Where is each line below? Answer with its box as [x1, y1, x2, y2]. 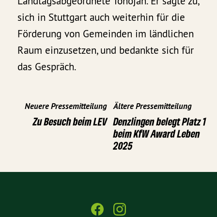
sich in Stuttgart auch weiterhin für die [17, 11, 186, 24]
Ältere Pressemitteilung [113, 100, 192, 111]
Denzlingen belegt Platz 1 [113, 114, 206, 128]
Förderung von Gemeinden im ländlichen [17, 27, 194, 41]
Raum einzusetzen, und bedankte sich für [17, 44, 194, 57]
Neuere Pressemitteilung [25, 100, 107, 111]
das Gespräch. [17, 60, 77, 74]
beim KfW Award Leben [113, 126, 200, 140]
